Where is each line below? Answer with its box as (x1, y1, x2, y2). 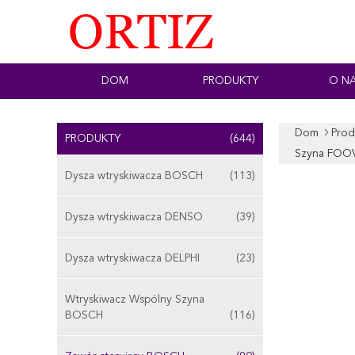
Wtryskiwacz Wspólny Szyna (65, 294, 204, 305)
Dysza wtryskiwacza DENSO (65, 212, 203, 223)
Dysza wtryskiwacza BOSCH (65, 170, 203, 181)
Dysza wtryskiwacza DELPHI (65, 253, 200, 264)
